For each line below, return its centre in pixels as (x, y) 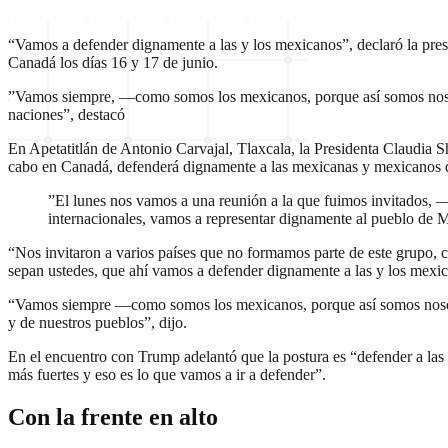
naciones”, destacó (66, 114)
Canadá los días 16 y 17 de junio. (113, 62)
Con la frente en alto (113, 416)
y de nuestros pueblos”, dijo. (97, 322)
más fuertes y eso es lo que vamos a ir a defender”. (167, 374)
